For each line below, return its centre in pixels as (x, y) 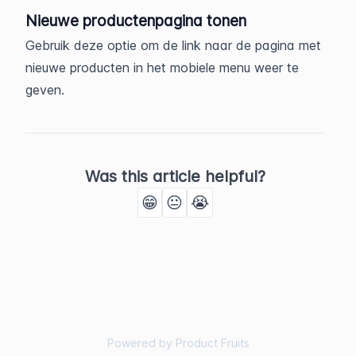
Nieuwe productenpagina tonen (136, 21)
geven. (45, 90)
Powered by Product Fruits (178, 343)
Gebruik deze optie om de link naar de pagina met (173, 46)
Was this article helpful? (175, 177)
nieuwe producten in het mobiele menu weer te (162, 68)
